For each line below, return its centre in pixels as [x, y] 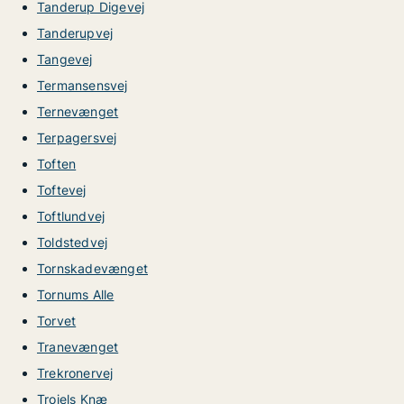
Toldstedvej [73, 242]
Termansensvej [83, 85]
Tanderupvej [75, 33]
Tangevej [65, 59]
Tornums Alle [76, 294]
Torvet [57, 321]
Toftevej [62, 190]
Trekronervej [75, 373]
